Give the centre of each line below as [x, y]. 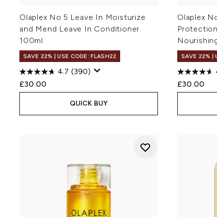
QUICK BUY [89, 103]
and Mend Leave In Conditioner [80, 29]
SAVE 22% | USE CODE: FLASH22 [70, 56]
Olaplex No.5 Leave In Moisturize [83, 17]
